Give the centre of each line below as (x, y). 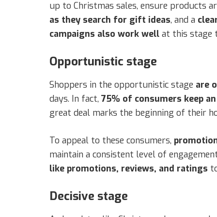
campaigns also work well (106, 34)
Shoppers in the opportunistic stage (123, 85)
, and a (184, 20)
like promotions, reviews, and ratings (130, 168)
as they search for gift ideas (110, 20)
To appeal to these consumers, (112, 140)
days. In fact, (75, 99)
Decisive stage (89, 196)
